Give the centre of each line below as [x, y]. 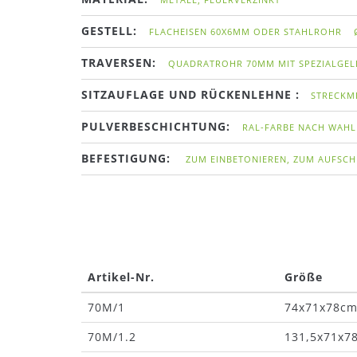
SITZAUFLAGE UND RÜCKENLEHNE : [190, 94]
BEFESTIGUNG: [126, 158]
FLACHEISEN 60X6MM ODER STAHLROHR [245, 31]
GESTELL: [111, 31]
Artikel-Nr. [121, 277]
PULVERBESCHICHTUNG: [156, 126]
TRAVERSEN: [121, 63]
